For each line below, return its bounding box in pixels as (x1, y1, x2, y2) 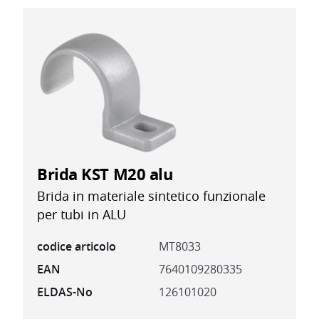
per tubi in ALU (37, 206, 126, 224)
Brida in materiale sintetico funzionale (37, 187, 266, 205)
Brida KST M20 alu (37, 163, 173, 186)
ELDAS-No (37, 284, 93, 300)
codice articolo (37, 239, 116, 255)
